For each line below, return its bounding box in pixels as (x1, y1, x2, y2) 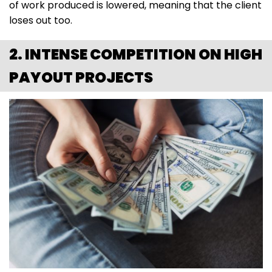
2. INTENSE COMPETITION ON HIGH (9, 44, 262, 64)
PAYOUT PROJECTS (9, 67, 153, 87)
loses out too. (9, 13, 72, 27)
